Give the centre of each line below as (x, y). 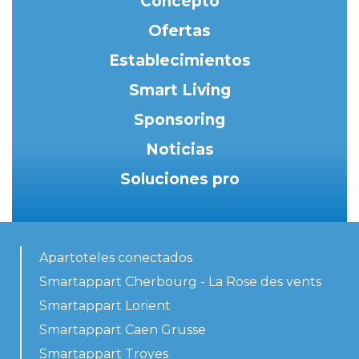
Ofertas (179, 31)
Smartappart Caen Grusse (123, 330)
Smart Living (179, 91)
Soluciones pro (179, 179)
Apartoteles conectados (116, 258)
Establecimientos (179, 61)
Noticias (179, 150)
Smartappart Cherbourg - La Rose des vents (180, 282)
